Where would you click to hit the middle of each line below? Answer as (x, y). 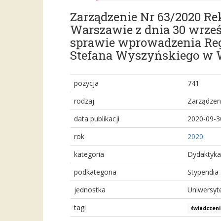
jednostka (90, 190)
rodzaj (84, 101)
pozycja (86, 83)
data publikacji (97, 119)
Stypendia (203, 172)
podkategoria (95, 172)
